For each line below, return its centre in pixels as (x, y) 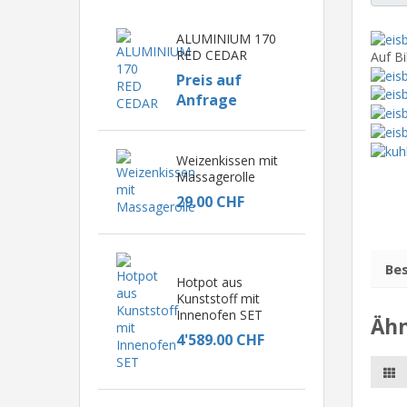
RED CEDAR (211, 55)
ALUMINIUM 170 (226, 38)
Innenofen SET (219, 314)
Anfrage (206, 99)
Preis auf (208, 79)
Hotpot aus (209, 282)
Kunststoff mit (218, 298)
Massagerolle (215, 177)
